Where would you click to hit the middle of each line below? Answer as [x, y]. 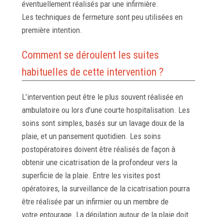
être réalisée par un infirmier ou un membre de [95, 202]
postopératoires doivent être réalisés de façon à [98, 149]
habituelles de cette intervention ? [93, 72]
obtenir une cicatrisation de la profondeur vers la [99, 163]
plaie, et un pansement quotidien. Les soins [91, 136]
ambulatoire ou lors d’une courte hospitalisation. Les [106, 110]
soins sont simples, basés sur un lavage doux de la [103, 123]
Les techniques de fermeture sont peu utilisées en [102, 17]
